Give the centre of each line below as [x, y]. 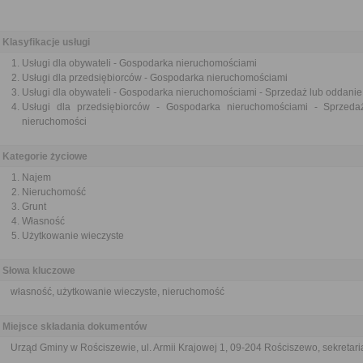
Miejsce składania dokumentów [75, 327]
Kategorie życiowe [45, 156]
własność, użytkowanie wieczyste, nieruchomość [117, 292]
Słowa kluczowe [39, 271]
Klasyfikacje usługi [46, 42]
